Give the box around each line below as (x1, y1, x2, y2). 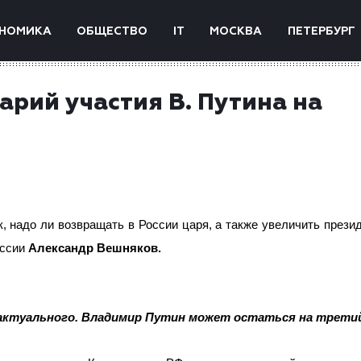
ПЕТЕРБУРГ (287, 26, 355, 37)
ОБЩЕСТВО (77, 26, 148, 37)
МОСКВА (210, 26, 263, 37)
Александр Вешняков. (28, 242, 161, 255)
